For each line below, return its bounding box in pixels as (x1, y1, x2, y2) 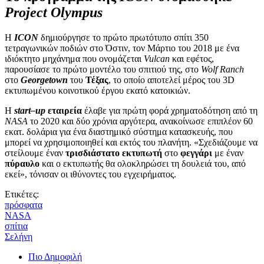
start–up (14, 105, 45, 115)
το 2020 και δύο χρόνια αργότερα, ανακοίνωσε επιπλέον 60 (28, 115, 253, 126)
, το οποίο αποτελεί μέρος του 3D (108, 74, 235, 85)
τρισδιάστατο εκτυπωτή (65, 147, 162, 158)
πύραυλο (5, 158, 39, 169)
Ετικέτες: (5, 189, 39, 199)
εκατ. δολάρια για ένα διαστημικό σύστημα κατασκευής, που (5, 126, 233, 137)
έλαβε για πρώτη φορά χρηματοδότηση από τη (82, 105, 258, 115)
